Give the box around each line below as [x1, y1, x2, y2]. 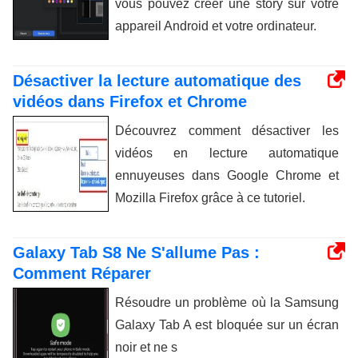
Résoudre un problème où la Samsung [115, 295, 339, 309]
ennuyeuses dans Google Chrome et [115, 168, 339, 182]
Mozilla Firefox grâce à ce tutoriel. [115, 190, 305, 205]
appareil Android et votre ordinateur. [115, 18, 316, 33]
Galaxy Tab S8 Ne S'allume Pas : [13, 243, 260, 261]
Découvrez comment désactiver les [115, 123, 339, 137]
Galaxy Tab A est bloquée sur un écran [115, 317, 339, 332]
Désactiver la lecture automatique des [13, 71, 301, 89]
